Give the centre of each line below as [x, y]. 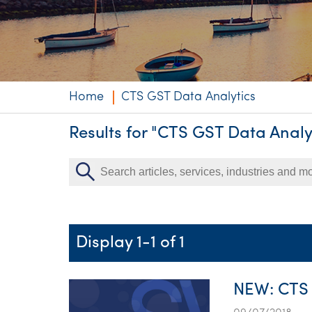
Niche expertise [262, 22]
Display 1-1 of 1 [130, 243]
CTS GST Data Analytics [188, 97]
